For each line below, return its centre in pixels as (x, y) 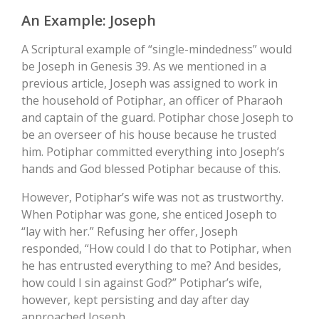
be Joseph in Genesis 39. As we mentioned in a (144, 67)
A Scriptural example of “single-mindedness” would (157, 49)
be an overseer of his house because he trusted (149, 135)
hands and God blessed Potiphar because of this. (151, 169)
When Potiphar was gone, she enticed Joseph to (149, 215)
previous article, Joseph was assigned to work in (150, 84)
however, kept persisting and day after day (135, 300)
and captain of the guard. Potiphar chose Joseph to (157, 118)
